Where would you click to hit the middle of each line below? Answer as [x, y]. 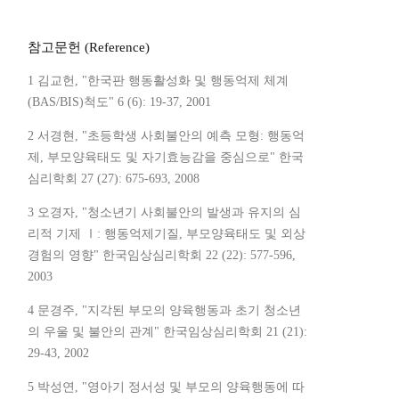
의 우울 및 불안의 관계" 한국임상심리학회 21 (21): [167, 332]
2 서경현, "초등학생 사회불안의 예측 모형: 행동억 [166, 136]
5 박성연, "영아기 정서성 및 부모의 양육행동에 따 [166, 387]
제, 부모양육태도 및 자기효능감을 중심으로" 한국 [166, 158]
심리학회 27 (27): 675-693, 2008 [114, 179]
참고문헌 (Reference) [89, 48]
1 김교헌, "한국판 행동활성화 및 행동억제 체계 [158, 81]
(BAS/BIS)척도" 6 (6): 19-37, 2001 [119, 102]
